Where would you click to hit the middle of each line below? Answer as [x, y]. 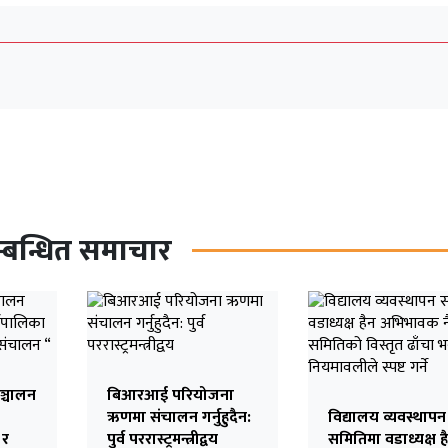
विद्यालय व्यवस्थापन [386, 417]
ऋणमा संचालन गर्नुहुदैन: [178, 417]
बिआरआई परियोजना [170, 395]
